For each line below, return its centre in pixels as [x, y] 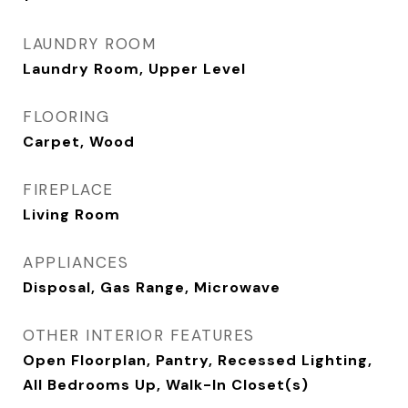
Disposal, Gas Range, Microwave [152, 287]
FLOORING [66, 117]
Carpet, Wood [79, 142]
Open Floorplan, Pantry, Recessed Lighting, [198, 360]
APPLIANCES [76, 262]
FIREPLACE [68, 189]
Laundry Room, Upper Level [134, 69]
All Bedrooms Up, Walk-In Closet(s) [166, 385]
